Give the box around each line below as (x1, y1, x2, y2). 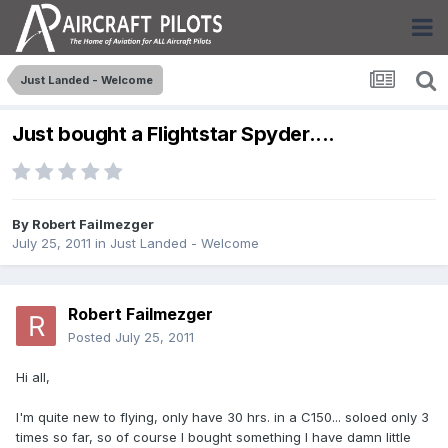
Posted (68, 329, 115, 346)
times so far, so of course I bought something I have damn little (16, 429, 411, 446)
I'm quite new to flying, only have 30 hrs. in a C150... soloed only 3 (16, 409, 429, 426)
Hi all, (16, 369, 50, 386)
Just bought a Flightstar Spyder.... (12, 122, 335, 147)
